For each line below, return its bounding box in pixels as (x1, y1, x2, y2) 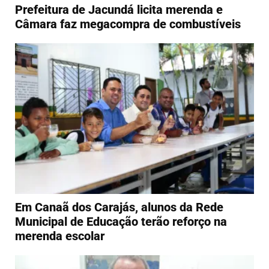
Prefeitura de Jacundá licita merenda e (15, 2, 223, 17)
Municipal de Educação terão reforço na (15, 214, 227, 229)
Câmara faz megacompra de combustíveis (15, 16, 241, 31)
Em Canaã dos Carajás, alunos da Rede (15, 199, 223, 214)
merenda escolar (15, 228, 104, 243)
